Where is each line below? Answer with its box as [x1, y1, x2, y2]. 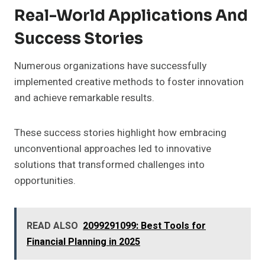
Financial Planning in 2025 [27, 235, 140, 250]
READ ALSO [27, 219, 78, 234]
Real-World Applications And [14, 6, 248, 26]
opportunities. [14, 173, 76, 189]
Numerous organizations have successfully [14, 59, 206, 74]
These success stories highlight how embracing [14, 125, 227, 141]
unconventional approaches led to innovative [14, 141, 211, 157]
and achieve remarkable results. [14, 91, 154, 106]
